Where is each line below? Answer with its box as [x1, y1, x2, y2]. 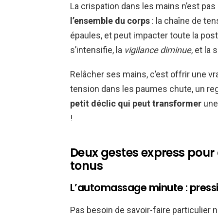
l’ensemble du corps [70, 16, 150, 26]
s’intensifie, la [70, 45, 124, 55]
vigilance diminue [124, 45, 191, 55]
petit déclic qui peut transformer [70, 98, 201, 109]
